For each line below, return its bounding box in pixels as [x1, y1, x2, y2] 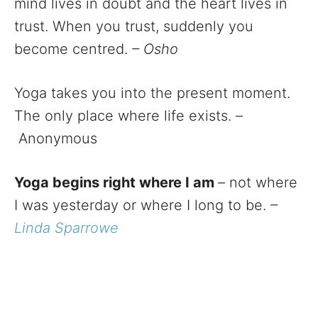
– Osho [132, 40, 178, 57]
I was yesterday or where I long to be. [14, 196, 270, 214]
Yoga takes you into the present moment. [14, 84, 290, 102]
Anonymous [14, 129, 97, 147]
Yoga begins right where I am [14, 173, 218, 191]
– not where [218, 173, 297, 191]
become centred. [14, 40, 132, 57]
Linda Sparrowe [14, 219, 119, 236]
